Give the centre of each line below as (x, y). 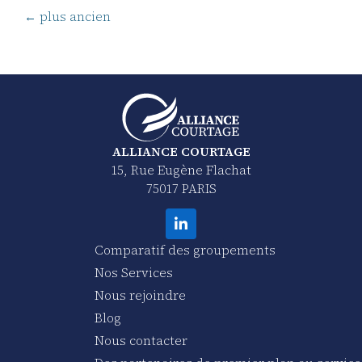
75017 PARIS (181, 189)
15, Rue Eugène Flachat (181, 170)
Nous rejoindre (140, 295)
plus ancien (74, 17)
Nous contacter (141, 340)
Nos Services (134, 272)
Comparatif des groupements (185, 250)
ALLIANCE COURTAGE (181, 152)
